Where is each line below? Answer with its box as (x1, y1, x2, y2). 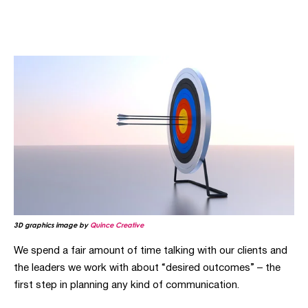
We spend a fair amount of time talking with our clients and (14, 246, 287, 256)
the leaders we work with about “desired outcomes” (14, 263, 257, 274)
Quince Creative (90, 221, 144, 230)
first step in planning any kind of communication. (14, 280, 242, 291)
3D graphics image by (14, 221, 90, 230)
